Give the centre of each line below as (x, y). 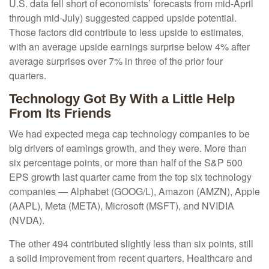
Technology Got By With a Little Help (122, 99)
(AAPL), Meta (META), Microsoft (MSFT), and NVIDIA (122, 206)
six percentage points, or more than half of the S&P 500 (126, 163)
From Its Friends (60, 113)
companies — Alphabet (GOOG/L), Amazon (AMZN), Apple (134, 192)
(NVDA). (27, 220)
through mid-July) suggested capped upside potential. (123, 18)
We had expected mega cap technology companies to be (129, 134)
